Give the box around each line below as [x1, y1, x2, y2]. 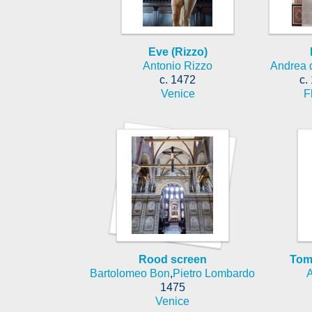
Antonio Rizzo [143, 59, 212, 72]
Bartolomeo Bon [90, 267, 170, 279]
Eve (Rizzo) [148, 45, 208, 58]
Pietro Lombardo [173, 267, 255, 279]
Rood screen [138, 253, 207, 265]
